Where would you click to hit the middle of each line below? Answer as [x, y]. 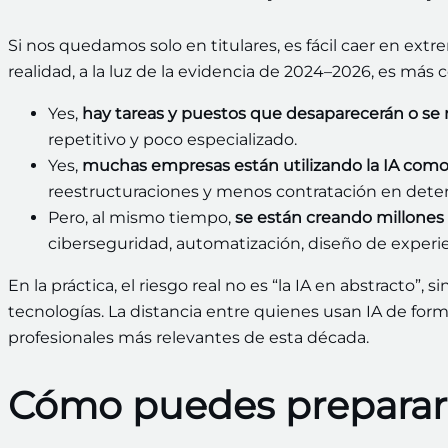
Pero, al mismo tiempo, [141, 218]
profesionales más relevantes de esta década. [188, 338]
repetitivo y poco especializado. [172, 140]
